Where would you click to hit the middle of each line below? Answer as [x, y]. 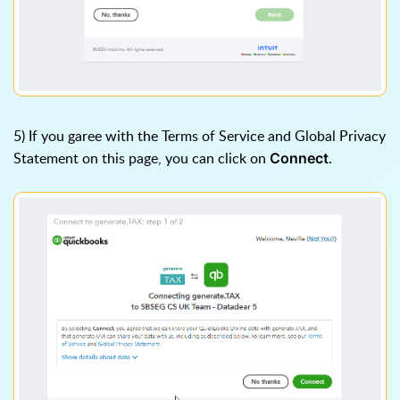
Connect [299, 158]
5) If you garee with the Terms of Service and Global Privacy [200, 136]
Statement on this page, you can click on [142, 158]
